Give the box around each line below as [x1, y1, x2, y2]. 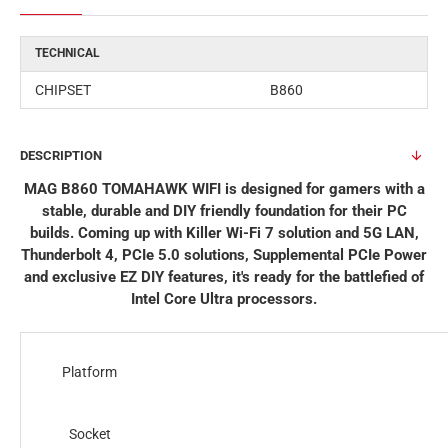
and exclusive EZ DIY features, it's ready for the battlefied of [24, 268, 424, 286]
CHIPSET [35, 82, 91, 98]
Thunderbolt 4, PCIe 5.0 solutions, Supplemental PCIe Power [21, 246, 427, 264]
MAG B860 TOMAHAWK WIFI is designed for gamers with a [23, 180, 425, 198]
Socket [68, 426, 111, 442]
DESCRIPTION [20, 148, 102, 163]
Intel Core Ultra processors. [131, 290, 317, 308]
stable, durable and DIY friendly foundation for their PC [41, 202, 407, 220]
